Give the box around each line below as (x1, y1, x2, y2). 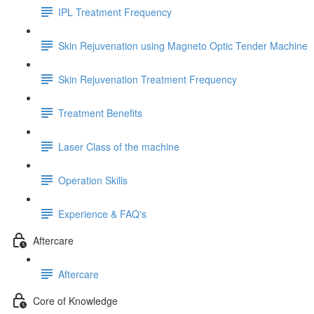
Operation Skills (58, 172, 128, 187)
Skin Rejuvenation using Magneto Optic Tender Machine (58, 38, 308, 53)
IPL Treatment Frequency (58, 4, 172, 19)
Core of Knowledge (33, 293, 118, 308)
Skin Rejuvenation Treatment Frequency (58, 71, 237, 86)
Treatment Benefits (58, 105, 142, 120)
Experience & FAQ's (58, 206, 146, 221)
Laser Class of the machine (58, 139, 179, 153)
